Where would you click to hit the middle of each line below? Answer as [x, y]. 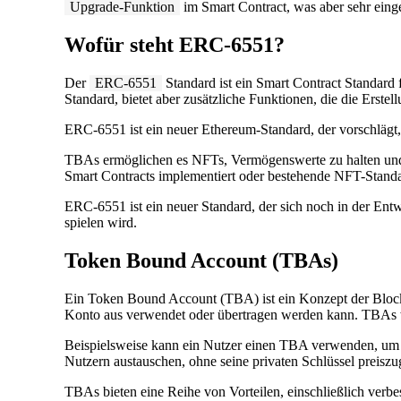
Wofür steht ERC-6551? [175, 44]
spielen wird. [101, 222]
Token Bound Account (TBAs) [201, 260]
